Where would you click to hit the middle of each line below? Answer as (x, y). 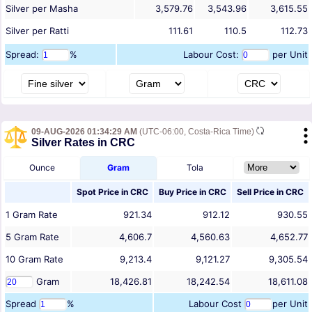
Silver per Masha (42, 9)
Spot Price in (103, 192)
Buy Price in (183, 192)
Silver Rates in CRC (83, 143)
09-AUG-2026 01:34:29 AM (84, 132)
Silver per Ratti (37, 31)
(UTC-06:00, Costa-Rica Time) (197, 132)
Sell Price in (261, 192)
